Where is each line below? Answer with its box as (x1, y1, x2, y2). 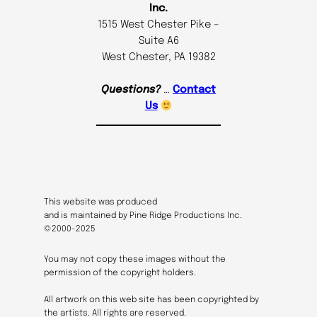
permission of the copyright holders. (44, 268, 197, 277)
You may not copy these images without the (44, 255, 226, 264)
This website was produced (44, 197, 158, 207)
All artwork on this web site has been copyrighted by (44, 295, 260, 304)
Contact (173, 84, 216, 96)
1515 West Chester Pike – (98, 19, 219, 30)
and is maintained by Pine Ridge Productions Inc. (44, 211, 243, 220)
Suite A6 (138, 35, 179, 47)
